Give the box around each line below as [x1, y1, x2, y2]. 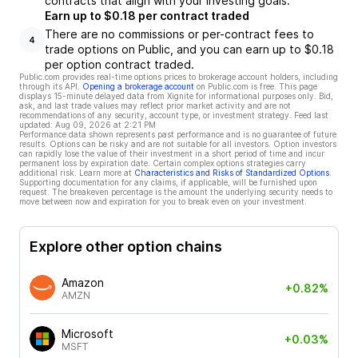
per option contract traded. [45, 58, 194, 71]
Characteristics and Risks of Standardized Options [134, 168, 329, 177]
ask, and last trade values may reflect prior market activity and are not [19, 101, 291, 110]
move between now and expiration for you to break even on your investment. [19, 197, 307, 206]
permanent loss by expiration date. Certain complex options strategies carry [19, 158, 306, 168]
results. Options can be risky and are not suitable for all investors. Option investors [19, 139, 336, 149]
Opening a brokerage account [82, 82, 194, 91]
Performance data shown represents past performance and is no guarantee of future [19, 129, 336, 139]
